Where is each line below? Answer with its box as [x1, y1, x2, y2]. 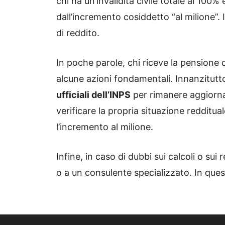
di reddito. [56, 27, 99, 38]
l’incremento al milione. [56, 121, 153, 132]
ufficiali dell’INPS [56, 89, 131, 100]
